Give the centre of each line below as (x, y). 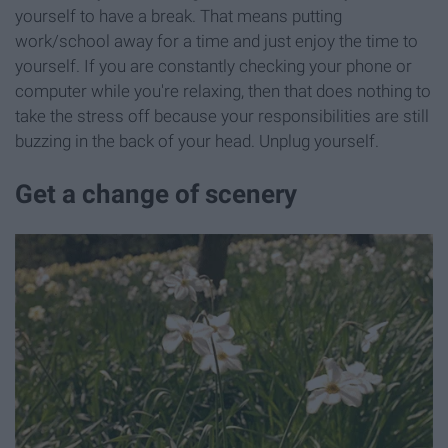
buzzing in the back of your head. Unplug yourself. (197, 140)
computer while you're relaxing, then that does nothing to (223, 90)
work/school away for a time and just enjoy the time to (216, 40)
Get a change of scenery (156, 194)
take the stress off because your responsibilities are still (222, 115)
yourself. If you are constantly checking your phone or (213, 65)
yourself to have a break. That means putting (178, 15)
